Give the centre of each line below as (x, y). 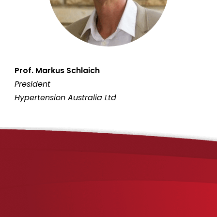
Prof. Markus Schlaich (57, 71)
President (32, 84)
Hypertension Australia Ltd (65, 98)
